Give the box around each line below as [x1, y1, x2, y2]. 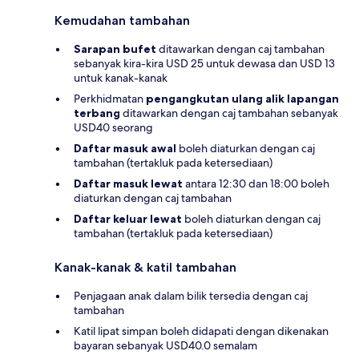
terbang [74, 105, 120, 120]
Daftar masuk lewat [74, 175, 183, 191]
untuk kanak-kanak [74, 70, 167, 85]
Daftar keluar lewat [74, 211, 182, 226]
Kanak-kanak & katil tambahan [54, 259, 236, 275]
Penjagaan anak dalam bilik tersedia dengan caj [74, 288, 308, 303]
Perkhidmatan [74, 91, 146, 106]
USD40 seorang [74, 119, 153, 135]
